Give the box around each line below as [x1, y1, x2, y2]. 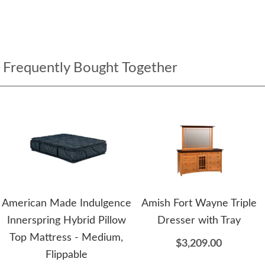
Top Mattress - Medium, [9, 232, 123, 243]
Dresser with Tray [157, 215, 241, 226]
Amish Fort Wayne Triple [141, 198, 257, 209]
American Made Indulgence [1, 198, 131, 209]
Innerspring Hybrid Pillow [7, 215, 126, 226]
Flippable [45, 249, 88, 260]
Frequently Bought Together [3, 60, 177, 75]
